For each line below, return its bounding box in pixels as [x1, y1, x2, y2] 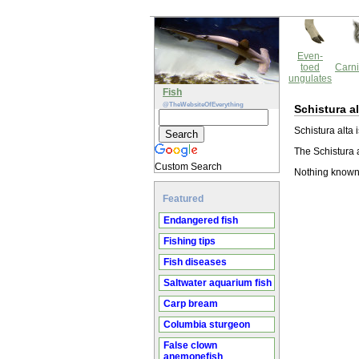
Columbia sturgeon [163, 319, 250, 330]
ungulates [288, 73, 332, 84]
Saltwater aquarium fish [163, 277, 272, 288]
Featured [163, 193, 204, 204]
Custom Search [155, 161, 222, 172]
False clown [163, 340, 217, 351]
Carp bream [163, 298, 218, 309]
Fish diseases [163, 256, 227, 268]
